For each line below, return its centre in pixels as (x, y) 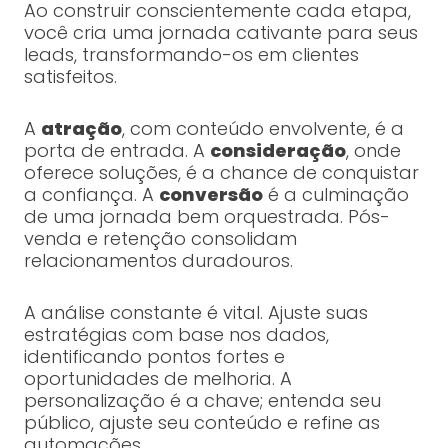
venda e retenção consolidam (160, 239)
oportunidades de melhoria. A (157, 379)
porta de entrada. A (116, 151)
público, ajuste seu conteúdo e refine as (201, 423)
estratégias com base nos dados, (176, 335)
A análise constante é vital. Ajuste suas (195, 313)
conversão (210, 195)
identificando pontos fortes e (154, 357)
